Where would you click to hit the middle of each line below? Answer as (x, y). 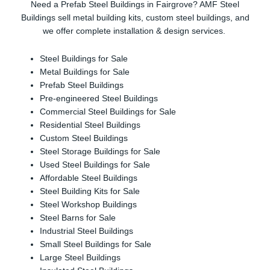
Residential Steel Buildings (90, 125)
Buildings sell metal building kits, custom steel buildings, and (135, 18)
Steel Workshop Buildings (89, 205)
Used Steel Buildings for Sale (95, 165)
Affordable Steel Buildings (89, 178)
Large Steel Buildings (80, 258)
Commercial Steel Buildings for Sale (108, 112)
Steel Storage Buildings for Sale (100, 152)
